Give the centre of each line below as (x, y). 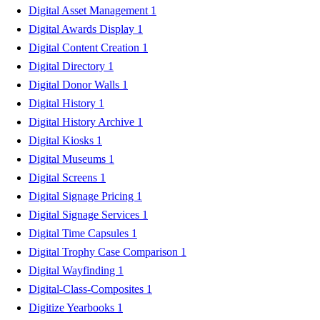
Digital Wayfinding (73, 270)
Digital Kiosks (62, 140)
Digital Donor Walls (75, 84)
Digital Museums (69, 159)
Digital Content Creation (85, 47)
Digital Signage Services (85, 214)
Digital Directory (68, 66)
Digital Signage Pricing (82, 196)
